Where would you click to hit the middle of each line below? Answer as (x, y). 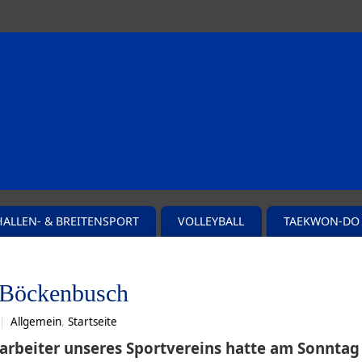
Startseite (93, 322)
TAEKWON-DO (322, 221)
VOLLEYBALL (211, 221)
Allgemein (36, 322)
